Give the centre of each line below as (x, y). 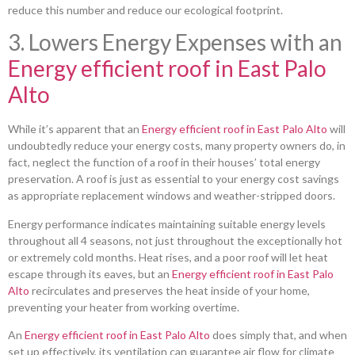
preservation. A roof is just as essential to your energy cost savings (174, 179)
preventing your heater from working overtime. (124, 307)
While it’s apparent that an (75, 129)
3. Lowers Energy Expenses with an (175, 42)
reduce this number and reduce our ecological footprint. (145, 10)
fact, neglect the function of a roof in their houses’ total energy (164, 162)
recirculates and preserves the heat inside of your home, (170, 290)
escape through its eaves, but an (90, 273)
